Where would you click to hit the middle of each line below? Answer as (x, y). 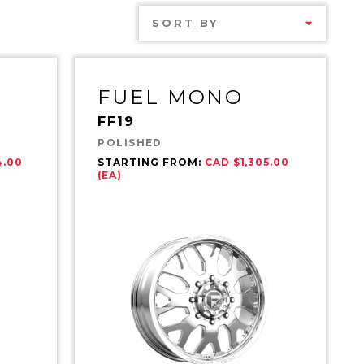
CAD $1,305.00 (247, 162)
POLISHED (130, 142)
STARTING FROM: (151, 162)
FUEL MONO (171, 97)
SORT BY (186, 22)
